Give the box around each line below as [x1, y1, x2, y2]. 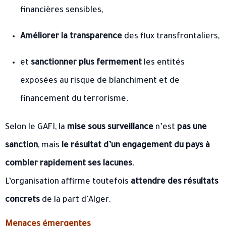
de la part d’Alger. [40, 195, 111, 205]
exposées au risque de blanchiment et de [20, 76, 180, 86]
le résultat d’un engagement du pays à [62, 141, 210, 150]
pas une [177, 123, 207, 132]
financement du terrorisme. [20, 94, 129, 104]
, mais [38, 141, 62, 150]
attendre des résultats [131, 177, 218, 187]
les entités [142, 58, 185, 68]
